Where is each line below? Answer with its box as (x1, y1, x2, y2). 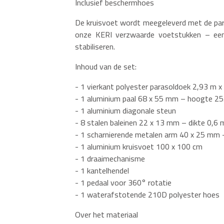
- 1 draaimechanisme (75, 152, 145, 164)
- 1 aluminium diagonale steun (75, 104, 176, 116)
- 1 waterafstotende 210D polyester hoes (75, 188, 219, 200)
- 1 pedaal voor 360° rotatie (75, 176, 171, 188)
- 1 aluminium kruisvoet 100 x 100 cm (75, 140, 202, 152)
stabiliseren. (75, 40, 115, 52)
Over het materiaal (75, 208, 138, 220)
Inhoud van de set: (75, 60, 136, 72)
